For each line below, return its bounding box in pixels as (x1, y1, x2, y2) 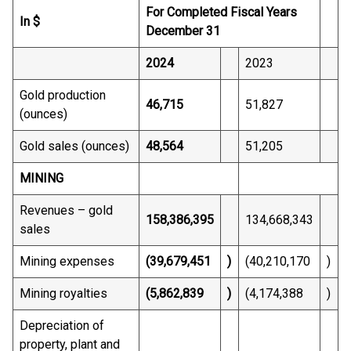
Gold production (20, 88, 106, 103)
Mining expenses (20, 254, 114, 269)
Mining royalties (20, 286, 107, 301)
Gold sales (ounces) (20, 139, 129, 154)
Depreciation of (20, 318, 104, 333)
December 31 (146, 24, 220, 38)
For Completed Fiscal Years (146, 5, 297, 20)
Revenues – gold (20, 203, 113, 218)
